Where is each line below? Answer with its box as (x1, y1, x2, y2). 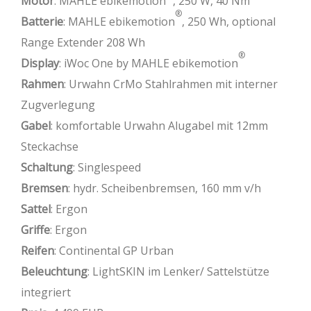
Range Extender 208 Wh (21, 34, 145, 50)
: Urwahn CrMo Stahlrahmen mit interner (64, 76, 278, 92)
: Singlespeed (73, 159, 141, 175)
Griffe (21, 221, 50, 237)
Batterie (21, 13, 63, 29)
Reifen (21, 242, 54, 258)
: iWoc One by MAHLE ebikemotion (59, 55, 238, 71)
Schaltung (21, 159, 73, 175)
